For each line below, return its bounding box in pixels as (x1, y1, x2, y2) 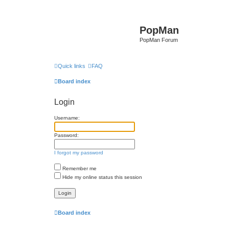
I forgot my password (54, 149, 103, 155)
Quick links (58, 62, 85, 69)
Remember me (61, 165, 97, 171)
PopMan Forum (140, 37, 178, 43)
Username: (54, 114, 80, 121)
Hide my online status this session (61, 174, 142, 180)
